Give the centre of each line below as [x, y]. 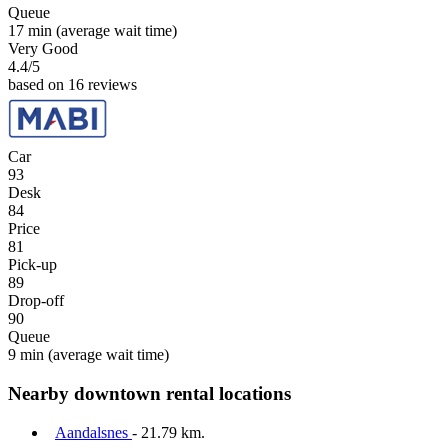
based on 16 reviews [72, 85]
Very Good [43, 49]
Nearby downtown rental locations [149, 393]
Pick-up [32, 265]
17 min [30, 31]
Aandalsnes [93, 432]
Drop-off [36, 301]
